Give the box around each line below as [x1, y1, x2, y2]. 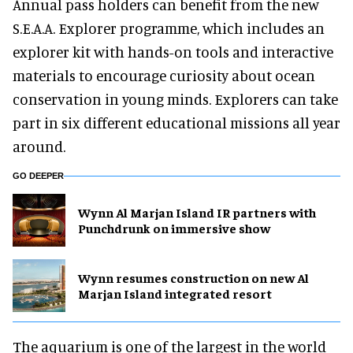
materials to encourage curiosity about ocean [13, 65, 315, 84]
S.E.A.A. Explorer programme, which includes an [13, 18, 325, 37]
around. [13, 136, 65, 155]
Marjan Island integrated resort [78, 285, 272, 302]
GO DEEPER [13, 170, 64, 180]
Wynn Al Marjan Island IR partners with [78, 204, 316, 221]
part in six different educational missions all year [13, 113, 340, 132]
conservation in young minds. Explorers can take [13, 89, 338, 108]
